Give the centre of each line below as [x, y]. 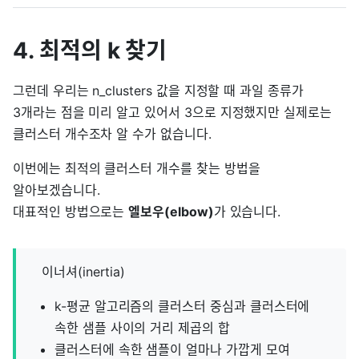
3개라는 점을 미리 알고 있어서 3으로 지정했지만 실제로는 [172, 113]
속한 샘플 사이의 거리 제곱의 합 [142, 328]
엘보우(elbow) [171, 212]
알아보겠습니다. [56, 190]
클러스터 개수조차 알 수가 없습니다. [112, 134]
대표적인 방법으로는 [71, 212]
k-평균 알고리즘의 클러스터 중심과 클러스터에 [182, 307]
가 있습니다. [247, 212]
